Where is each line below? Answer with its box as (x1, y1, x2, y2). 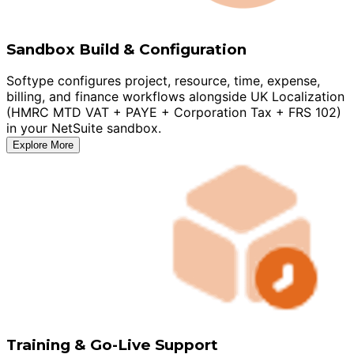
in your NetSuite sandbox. (6, 120, 161, 137)
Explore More (13, 139, 73, 152)
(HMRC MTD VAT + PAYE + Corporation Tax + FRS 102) (6, 104, 341, 121)
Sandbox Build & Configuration (6, 40, 247, 58)
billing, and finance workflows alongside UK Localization (6, 88, 345, 105)
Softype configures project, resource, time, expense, (6, 73, 320, 89)
